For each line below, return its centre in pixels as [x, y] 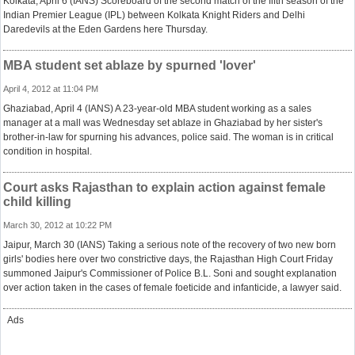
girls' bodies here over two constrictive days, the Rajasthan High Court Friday [168, 259]
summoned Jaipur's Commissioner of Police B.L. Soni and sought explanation [170, 273]
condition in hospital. [48, 151]
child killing [37, 202]
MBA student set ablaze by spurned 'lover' [130, 65]
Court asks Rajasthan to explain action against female [164, 187]
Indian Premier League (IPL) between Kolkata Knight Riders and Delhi [154, 15]
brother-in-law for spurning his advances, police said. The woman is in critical [168, 137]
